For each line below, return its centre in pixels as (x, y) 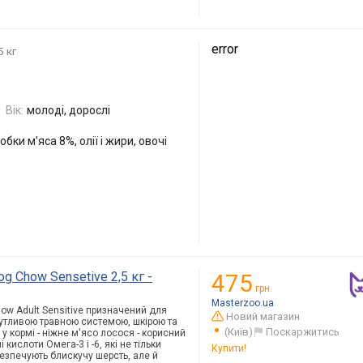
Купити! (229, 348)
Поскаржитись (303, 331)
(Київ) (239, 331)
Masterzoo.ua (243, 303)
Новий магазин (263, 316)
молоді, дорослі (68, 110)
